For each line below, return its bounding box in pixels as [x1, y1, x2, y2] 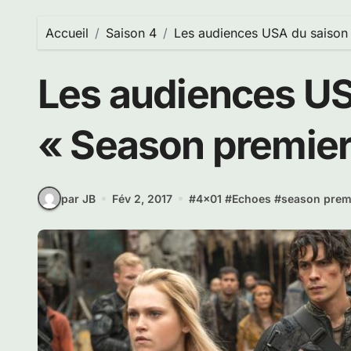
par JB [61, 191, 96, 205]
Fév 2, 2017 [112, 191, 172, 205]
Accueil [45, 25, 89, 41]
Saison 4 [106, 25, 157, 41]
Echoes [232, 191, 271, 205]
